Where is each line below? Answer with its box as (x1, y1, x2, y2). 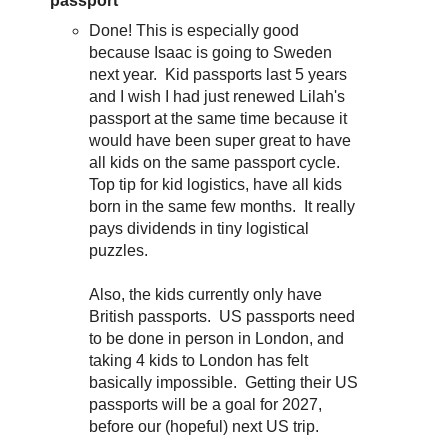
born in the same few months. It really (89, 197, 356, 215)
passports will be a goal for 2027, (89, 395, 323, 413)
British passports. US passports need (89, 307, 356, 325)
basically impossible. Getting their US (89, 373, 359, 391)
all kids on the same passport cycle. (89, 153, 345, 171)
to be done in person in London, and (89, 329, 345, 347)
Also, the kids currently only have (89, 285, 323, 303)
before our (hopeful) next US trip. (89, 417, 320, 435)
